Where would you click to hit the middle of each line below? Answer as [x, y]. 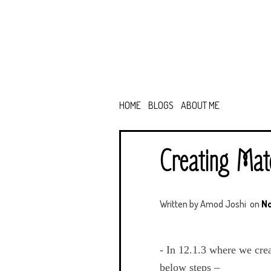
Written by [180, 204]
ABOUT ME [200, 105]
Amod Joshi [223, 204]
